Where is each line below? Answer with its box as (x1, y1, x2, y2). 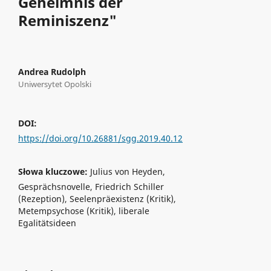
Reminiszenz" (18, 10, 117, 30)
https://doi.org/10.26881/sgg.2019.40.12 (18, 132, 183, 144)
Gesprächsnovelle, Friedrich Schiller (18, 180, 164, 192)
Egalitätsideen (18, 217, 76, 229)
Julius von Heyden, (90, 165, 165, 177)
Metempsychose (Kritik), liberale (18, 204, 149, 217)
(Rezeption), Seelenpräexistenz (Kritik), (18, 192, 176, 204)
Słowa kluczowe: (18, 165, 90, 177)
